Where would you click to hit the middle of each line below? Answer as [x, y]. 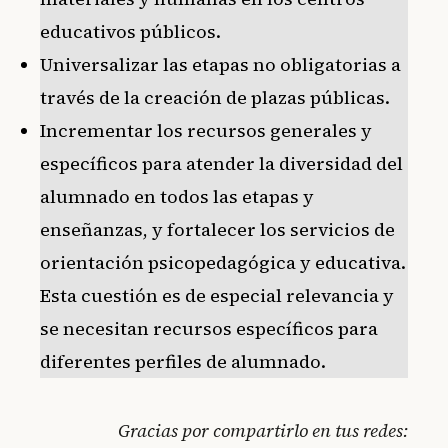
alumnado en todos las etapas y [177, 197]
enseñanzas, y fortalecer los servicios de [217, 230]
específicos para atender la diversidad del [221, 164]
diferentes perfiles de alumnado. [183, 362]
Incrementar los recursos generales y [206, 131]
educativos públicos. [130, 32]
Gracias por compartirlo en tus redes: [263, 431]
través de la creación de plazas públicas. [215, 98]
